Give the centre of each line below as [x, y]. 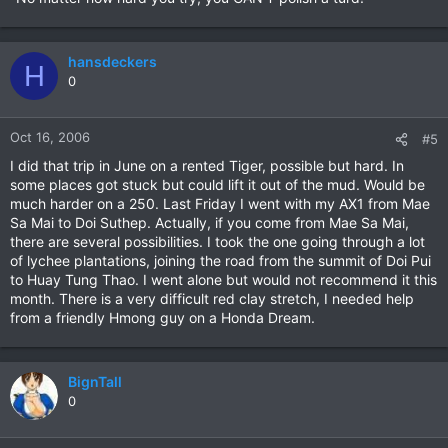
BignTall [95, 382]
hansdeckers [112, 62]
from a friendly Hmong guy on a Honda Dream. [162, 318]
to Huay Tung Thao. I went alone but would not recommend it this [223, 280]
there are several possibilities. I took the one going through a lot [217, 242]
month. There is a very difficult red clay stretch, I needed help [212, 299]
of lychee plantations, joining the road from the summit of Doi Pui [220, 261]
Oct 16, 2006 [50, 137]
